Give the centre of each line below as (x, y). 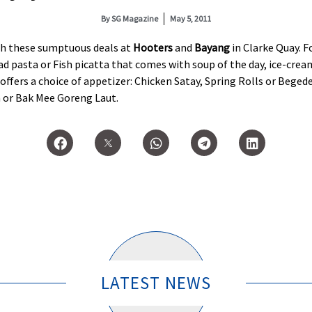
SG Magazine (134, 18)
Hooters (153, 47)
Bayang (212, 47)
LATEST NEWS (156, 283)
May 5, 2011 (190, 18)
